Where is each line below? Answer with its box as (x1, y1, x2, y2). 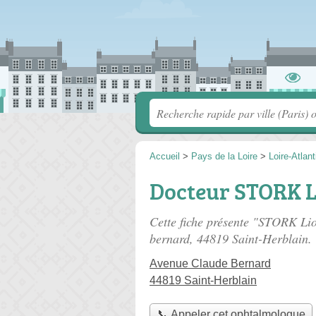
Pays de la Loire (191, 151, 257, 162)
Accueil (150, 151, 180, 162)
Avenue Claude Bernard (150, 257, 271, 269)
